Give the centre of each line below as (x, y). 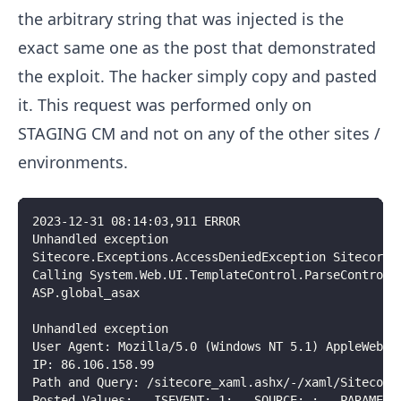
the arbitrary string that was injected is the (181, 19)
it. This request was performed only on (165, 105)
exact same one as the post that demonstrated (197, 48)
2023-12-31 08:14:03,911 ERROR (136, 222)
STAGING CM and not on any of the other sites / (199, 134)
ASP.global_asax (86, 293)
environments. (73, 162)
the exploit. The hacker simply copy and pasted (197, 77)
